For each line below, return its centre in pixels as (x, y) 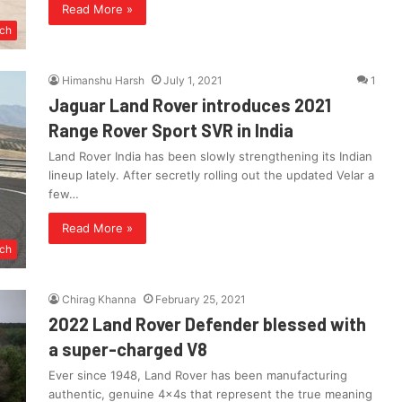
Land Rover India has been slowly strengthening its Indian (210, 157)
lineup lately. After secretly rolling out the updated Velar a (211, 175)
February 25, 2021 (201, 300)
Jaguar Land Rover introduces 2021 (190, 105)
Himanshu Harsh (103, 81)
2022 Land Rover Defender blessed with (207, 324)
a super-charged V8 (128, 350)
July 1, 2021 (193, 81)
